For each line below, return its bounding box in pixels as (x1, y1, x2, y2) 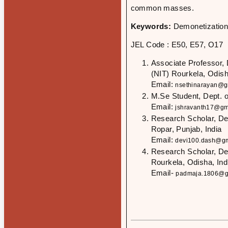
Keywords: (130, 22, 174, 31)
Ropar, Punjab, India (151, 125, 222, 133)
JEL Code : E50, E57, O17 (130, 40, 223, 49)
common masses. (130, 4, 194, 12)
